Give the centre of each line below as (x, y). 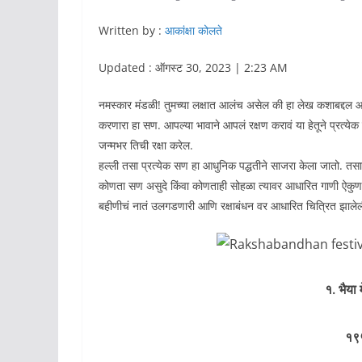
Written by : (132, 30)
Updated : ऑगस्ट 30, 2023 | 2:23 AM (193, 67)
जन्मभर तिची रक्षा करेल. (146, 145)
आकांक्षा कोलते (194, 30)
